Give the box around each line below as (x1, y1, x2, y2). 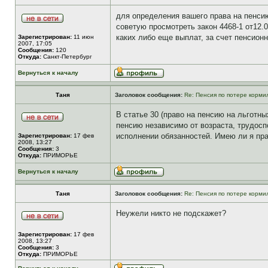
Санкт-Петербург (41, 53, 92, 60)
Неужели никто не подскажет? (116, 209, 226, 218)
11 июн (72, 33, 94, 40)
